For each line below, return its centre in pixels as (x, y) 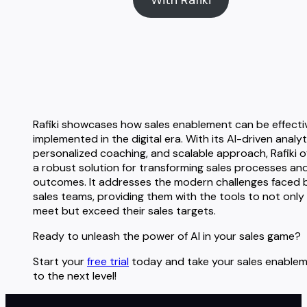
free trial (108, 262)
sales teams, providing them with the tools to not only (169, 197)
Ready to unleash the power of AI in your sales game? (167, 236)
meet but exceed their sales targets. (124, 211)
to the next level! (75, 276)
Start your (60, 262)
